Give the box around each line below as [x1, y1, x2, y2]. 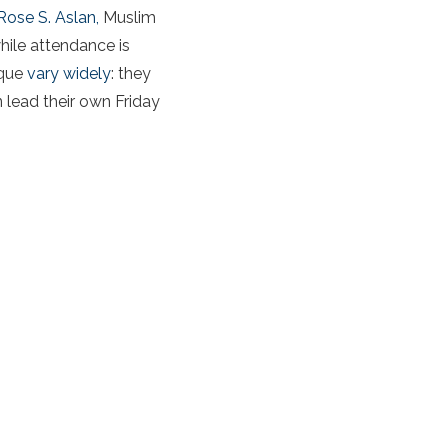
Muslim [103, 7, 156, 27]
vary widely [27, 63, 111, 83]
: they [111, 63, 151, 83]
